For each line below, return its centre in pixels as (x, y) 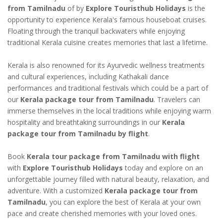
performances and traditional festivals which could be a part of (108, 88)
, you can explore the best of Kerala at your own (123, 202)
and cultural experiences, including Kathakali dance (88, 76)
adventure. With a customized (56, 190)
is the (195, 8)
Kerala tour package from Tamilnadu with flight (113, 156)
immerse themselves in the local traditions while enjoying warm (109, 111)
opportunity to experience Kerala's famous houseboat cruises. (107, 19)
